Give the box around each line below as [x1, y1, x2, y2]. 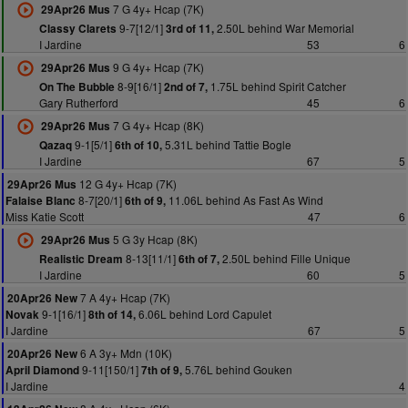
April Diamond [5, 362, 79, 378]
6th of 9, [125, 193, 166, 209]
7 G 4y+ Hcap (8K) [109, 117, 204, 133]
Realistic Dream [38, 251, 123, 267]
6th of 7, [178, 251, 219, 267]
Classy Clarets [38, 21, 117, 36]
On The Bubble [38, 79, 115, 95]
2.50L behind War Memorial [213, 20, 354, 36]
